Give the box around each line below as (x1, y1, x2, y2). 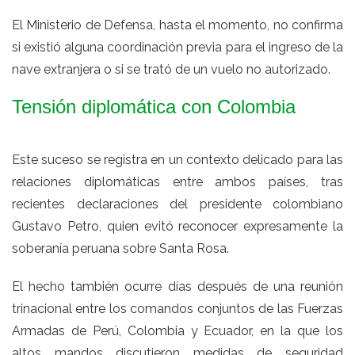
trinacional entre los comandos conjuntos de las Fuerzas (12, 300, 343, 316)
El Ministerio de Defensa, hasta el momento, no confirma (12, 17, 343, 32)
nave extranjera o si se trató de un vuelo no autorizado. (12, 61, 330, 77)
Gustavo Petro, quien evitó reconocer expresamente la (12, 218, 343, 234)
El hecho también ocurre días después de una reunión (12, 278, 343, 294)
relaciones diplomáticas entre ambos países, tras (12, 174, 343, 189)
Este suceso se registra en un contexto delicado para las (12, 151, 343, 167)
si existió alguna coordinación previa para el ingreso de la (12, 39, 343, 55)
